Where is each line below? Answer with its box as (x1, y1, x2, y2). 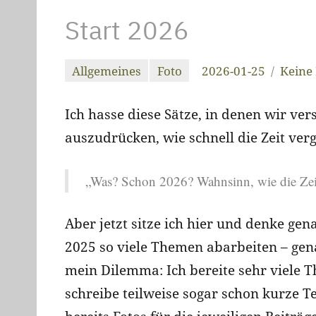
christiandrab (65, 73, 142, 90)
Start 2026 (65, 13, 189, 47)
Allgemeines (72, 62, 142, 79)
